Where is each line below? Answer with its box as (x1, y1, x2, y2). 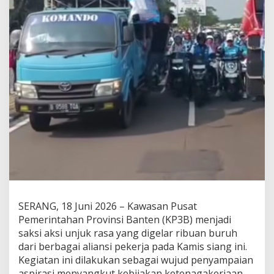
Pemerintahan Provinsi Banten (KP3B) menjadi (18, 213, 231, 227)
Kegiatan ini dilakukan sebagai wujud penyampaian (18, 253, 253, 267)
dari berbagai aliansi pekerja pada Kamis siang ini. (18, 240, 247, 254)
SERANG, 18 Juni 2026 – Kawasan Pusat (18, 199, 197, 213)
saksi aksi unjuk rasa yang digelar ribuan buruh (18, 226, 237, 240)
